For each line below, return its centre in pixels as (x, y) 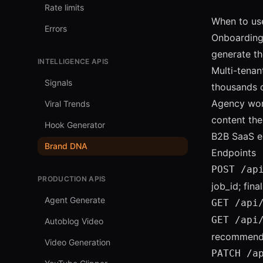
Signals (58, 82)
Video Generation (77, 242)
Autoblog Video (74, 221)
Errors (56, 28)
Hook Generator (75, 125)
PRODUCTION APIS (72, 179)
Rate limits (64, 7)
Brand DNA (66, 146)
